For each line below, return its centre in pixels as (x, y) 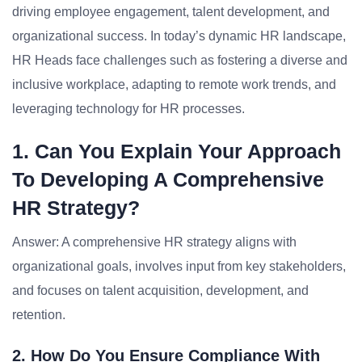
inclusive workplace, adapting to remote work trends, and (174, 84)
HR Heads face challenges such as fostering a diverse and (180, 60)
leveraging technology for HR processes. (128, 109)
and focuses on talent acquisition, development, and (160, 290)
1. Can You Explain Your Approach (177, 151)
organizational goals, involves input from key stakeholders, (179, 266)
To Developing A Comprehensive (168, 179)
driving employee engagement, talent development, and (171, 12)
